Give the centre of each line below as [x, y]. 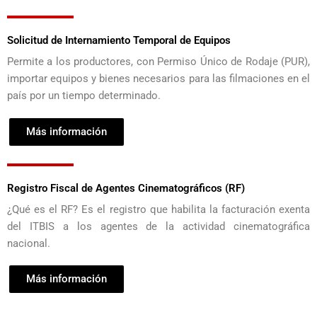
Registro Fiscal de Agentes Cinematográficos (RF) [126, 188]
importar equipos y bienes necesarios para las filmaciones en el [158, 79]
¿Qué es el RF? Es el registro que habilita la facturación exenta [158, 209]
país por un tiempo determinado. [84, 96]
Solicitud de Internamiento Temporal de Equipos [119, 41]
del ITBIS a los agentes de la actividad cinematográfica [158, 226]
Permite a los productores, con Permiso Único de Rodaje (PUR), [158, 62]
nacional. [30, 243]
